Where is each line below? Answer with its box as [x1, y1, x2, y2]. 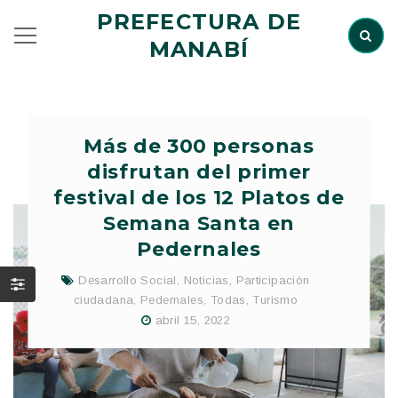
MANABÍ [148, 36, 250, 62]
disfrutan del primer [86, 160, 312, 184]
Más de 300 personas [84, 134, 314, 158]
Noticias [183, 274, 229, 287]
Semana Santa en [103, 211, 295, 235]
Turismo [252, 293, 298, 306]
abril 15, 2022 [155, 313, 231, 327]
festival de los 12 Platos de [53, 186, 345, 210]
